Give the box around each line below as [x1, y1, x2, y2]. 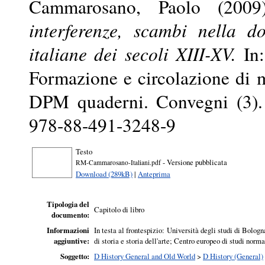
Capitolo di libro [94, 204, 144, 215]
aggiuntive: [54, 235, 89, 247]
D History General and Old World [94, 251, 195, 262]
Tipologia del [47, 199, 89, 210]
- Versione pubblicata [161, 156, 227, 167]
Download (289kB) [76, 168, 132, 179]
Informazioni [47, 225, 89, 236]
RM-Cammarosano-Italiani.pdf [76, 157, 161, 167]
